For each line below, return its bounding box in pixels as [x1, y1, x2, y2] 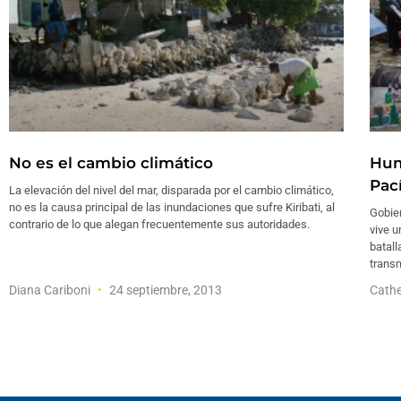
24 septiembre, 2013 [107, 282, 222, 297]
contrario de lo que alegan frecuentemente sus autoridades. [9, 217, 310, 231]
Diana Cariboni [9, 282, 93, 297]
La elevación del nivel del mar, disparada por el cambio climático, [9, 183, 334, 197]
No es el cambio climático [9, 153, 213, 172]
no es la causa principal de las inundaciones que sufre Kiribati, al [9, 200, 335, 214]
